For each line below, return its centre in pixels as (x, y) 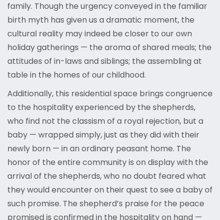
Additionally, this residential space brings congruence (110, 94)
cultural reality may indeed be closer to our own (100, 34)
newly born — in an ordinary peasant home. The (99, 149)
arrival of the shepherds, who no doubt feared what (107, 176)
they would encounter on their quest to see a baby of (110, 190)
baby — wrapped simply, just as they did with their (103, 135)
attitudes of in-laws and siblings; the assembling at (105, 61)
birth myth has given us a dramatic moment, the (101, 20)
